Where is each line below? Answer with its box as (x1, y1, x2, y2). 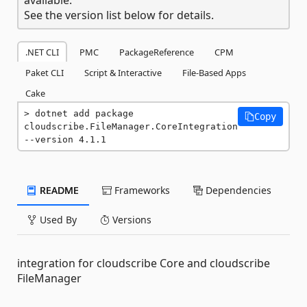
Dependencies (203, 183, 271, 197)
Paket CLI (25, 66, 64, 79)
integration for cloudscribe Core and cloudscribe (17, 255, 270, 271)
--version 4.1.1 (24, 134, 106, 145)
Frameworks (112, 183, 170, 197)
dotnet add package (35, 108, 134, 119)
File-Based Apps (182, 66, 246, 79)
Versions (110, 212, 151, 226)
